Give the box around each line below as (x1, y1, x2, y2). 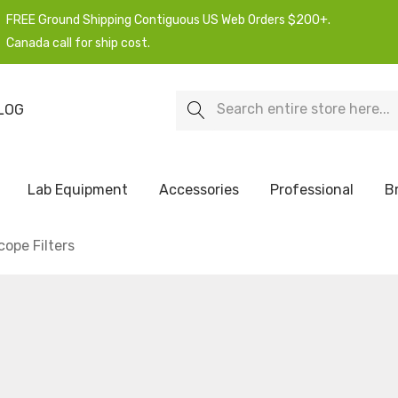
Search (176, 92, 223, 110)
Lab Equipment (28, 181, 128, 198)
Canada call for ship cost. (6, 36, 151, 51)
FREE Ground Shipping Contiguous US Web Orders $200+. (6, 12, 331, 28)
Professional (270, 181, 354, 198)
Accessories (159, 181, 239, 198)
